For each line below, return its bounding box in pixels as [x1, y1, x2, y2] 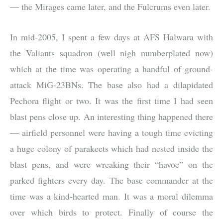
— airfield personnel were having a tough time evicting [10, 126, 213, 138]
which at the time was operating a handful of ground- [10, 62, 213, 75]
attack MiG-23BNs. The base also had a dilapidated [10, 78, 213, 91]
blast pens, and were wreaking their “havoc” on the [10, 158, 213, 170]
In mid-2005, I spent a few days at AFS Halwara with [10, 30, 213, 43]
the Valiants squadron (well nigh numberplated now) [10, 46, 213, 59]
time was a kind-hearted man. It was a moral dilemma [10, 190, 213, 202]
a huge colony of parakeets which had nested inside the [10, 142, 213, 154]
